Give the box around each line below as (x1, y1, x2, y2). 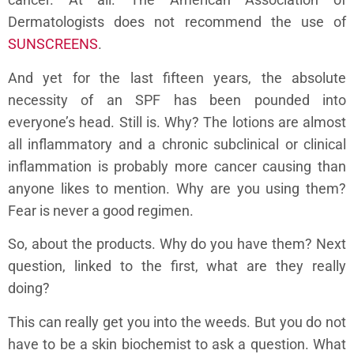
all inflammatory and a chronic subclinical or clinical (8, 135, 346, 153)
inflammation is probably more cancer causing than (8, 157, 346, 175)
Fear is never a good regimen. (8, 201, 194, 219)
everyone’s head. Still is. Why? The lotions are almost (8, 113, 346, 130)
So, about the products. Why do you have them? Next (8, 235, 346, 253)
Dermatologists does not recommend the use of (8, 13, 346, 31)
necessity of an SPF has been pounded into (8, 91, 346, 108)
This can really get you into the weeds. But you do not (8, 313, 346, 330)
